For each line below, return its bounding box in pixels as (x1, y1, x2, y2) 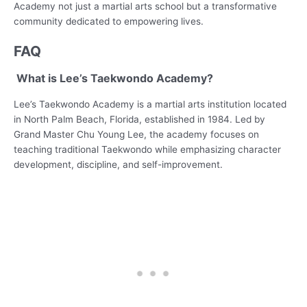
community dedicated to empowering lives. (14, 15, 204, 27)
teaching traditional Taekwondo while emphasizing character (14, 143, 281, 155)
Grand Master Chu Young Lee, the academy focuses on (14, 128, 259, 140)
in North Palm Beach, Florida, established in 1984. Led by (14, 113, 265, 125)
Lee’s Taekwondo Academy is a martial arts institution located (14, 98, 286, 110)
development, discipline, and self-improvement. (14, 158, 223, 170)
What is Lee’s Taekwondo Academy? (14, 71, 213, 85)
